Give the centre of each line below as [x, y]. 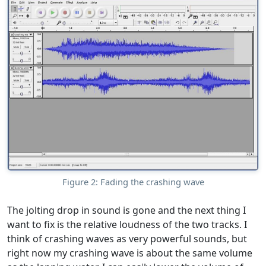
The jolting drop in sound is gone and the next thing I [126, 210]
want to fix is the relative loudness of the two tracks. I [127, 225]
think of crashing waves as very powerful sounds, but [127, 239]
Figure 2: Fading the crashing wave [133, 182]
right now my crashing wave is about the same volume [130, 253]
